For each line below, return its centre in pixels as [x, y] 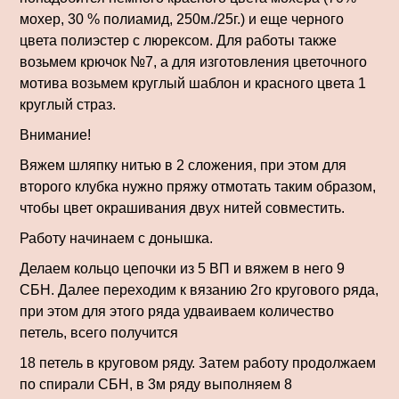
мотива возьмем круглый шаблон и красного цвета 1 [193, 83]
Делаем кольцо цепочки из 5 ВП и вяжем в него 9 [182, 269]
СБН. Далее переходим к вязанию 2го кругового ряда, [199, 290]
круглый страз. [68, 105]
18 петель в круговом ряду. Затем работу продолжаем [198, 363]
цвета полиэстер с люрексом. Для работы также [178, 41]
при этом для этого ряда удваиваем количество [177, 311]
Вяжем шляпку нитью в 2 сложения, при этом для [183, 165]
